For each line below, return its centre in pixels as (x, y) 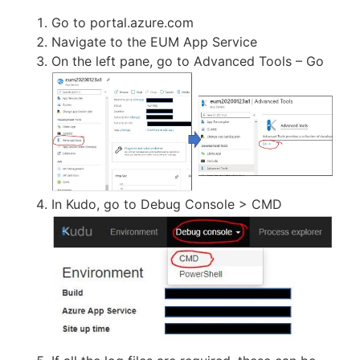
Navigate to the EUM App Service (154, 42)
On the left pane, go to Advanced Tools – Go (188, 61)
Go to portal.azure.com (123, 22)
